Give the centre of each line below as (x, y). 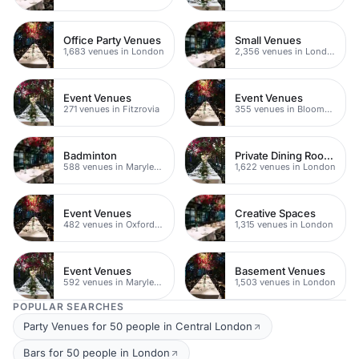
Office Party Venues (112, 40)
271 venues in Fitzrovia (111, 109)
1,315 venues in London (284, 224)
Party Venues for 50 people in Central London (138, 326)
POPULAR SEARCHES (69, 307)
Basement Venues (280, 270)
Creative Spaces (275, 213)
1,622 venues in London (285, 166)
